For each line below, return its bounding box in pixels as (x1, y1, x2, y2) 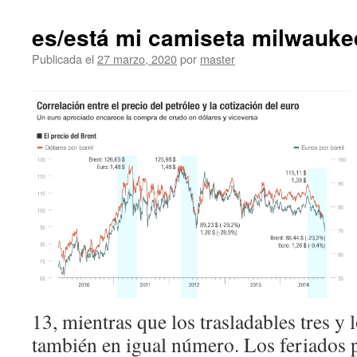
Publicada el (32, 50, 94, 67)
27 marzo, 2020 (97, 50, 177, 67)
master (200, 50, 235, 67)
